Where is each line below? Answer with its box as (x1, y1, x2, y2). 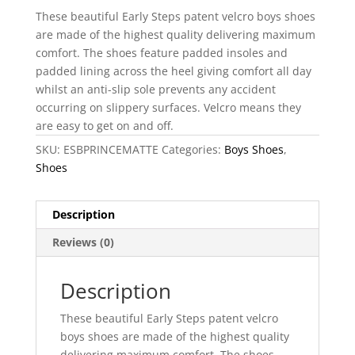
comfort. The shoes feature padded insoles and (35, 44, 288, 60)
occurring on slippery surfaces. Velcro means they (35, 99, 301, 115)
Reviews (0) (52, 234, 114, 250)
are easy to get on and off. (35, 117, 174, 133)
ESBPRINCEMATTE (63, 141, 158, 157)
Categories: (161, 141, 224, 157)
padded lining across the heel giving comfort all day (35, 63, 311, 78)
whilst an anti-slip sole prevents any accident (35, 81, 276, 97)
